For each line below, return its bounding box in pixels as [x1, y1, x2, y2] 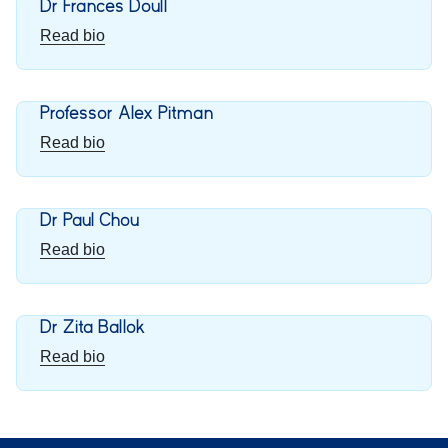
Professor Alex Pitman [40, 103, 214, 124]
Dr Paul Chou [40, 210, 140, 231]
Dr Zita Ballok [40, 317, 146, 338]
